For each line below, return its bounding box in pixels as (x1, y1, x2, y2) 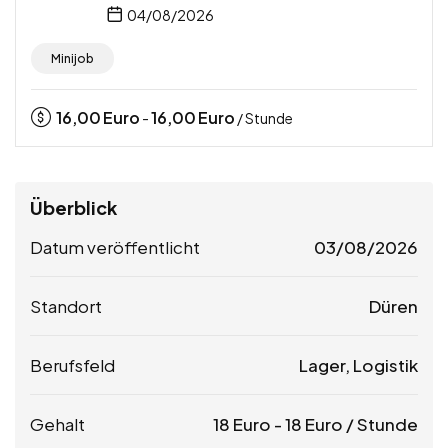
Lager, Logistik (299, 353, 418, 376)
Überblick (30, 195, 117, 219)
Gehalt (30, 412, 85, 435)
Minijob (51, 50, 94, 66)
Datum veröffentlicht (30, 235, 200, 258)
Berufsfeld (30, 353, 115, 376)
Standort (30, 294, 102, 317)
